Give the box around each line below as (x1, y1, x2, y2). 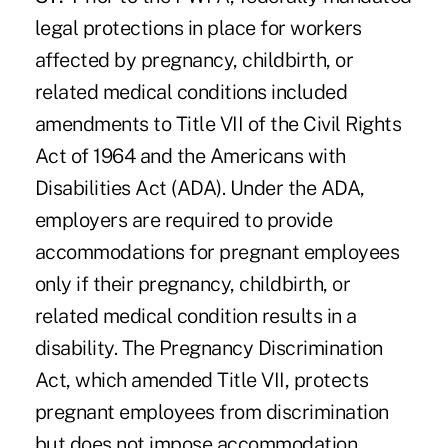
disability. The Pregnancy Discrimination (34, 336, 383, 361)
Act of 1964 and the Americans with (34, 144, 346, 169)
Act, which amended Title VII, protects (34, 368, 369, 393)
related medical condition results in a (34, 304, 357, 329)
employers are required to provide (34, 208, 333, 233)
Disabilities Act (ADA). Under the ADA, (34, 176, 365, 201)
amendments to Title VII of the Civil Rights (34, 112, 402, 137)
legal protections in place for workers (34, 16, 362, 41)
